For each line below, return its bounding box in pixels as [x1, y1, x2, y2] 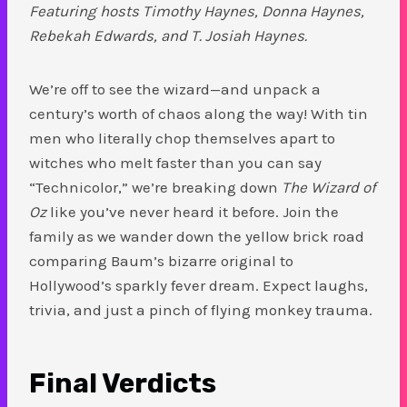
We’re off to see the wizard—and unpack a [29, 79, 321, 98]
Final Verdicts [29, 366, 216, 400]
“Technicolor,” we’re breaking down [29, 177, 282, 196]
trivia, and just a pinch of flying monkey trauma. [29, 300, 372, 319]
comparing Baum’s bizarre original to [29, 251, 293, 270]
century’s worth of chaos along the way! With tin [29, 104, 368, 123]
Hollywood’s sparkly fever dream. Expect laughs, [29, 275, 368, 294]
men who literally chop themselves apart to [29, 128, 335, 147]
